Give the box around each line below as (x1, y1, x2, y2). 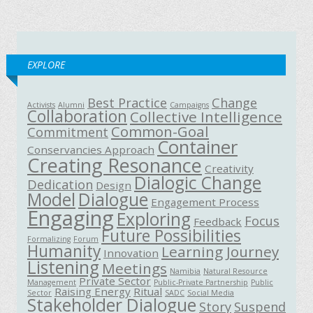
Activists (27, 100, 55, 110)
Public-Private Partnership (154, 277, 248, 287)
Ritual (133, 284, 162, 298)
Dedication (27, 176, 93, 193)
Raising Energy (54, 284, 131, 298)
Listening (27, 256, 99, 279)
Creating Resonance (27, 152, 202, 178)
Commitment (27, 124, 108, 140)
